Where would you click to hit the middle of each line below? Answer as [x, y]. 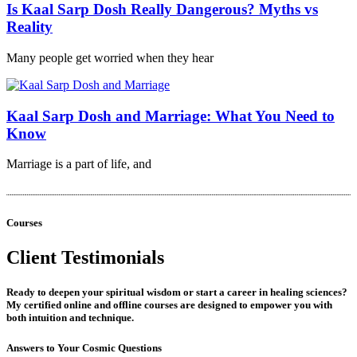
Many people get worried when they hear [110, 58]
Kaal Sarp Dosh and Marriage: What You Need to [171, 116]
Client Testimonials [85, 257]
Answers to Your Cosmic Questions [84, 348]
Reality [29, 27]
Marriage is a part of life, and [79, 164]
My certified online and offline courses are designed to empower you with [169, 304]
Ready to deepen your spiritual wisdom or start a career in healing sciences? [177, 292]
